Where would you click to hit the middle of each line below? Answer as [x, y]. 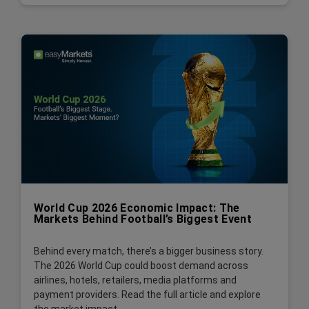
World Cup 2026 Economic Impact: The [137, 208]
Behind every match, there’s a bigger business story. [148, 251]
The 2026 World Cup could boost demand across [141, 266]
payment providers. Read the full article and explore [147, 295]
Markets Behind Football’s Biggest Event [142, 219]
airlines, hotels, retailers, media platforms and [135, 280]
